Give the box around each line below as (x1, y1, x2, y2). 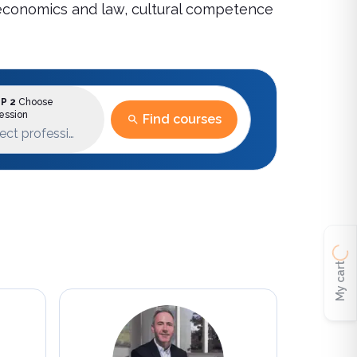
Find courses (143, 112, 222, 127)
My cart (334, 260, 347, 301)
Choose (15, 96, 53, 108)
